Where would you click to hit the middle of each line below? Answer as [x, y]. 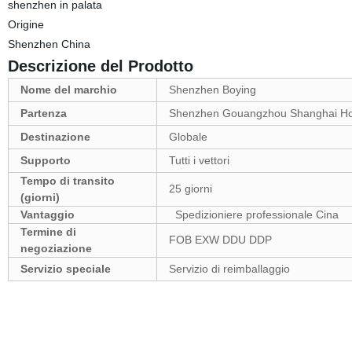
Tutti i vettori [199, 160]
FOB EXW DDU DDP [220, 240]
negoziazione [56, 248]
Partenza [43, 113]
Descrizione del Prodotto [100, 66]
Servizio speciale [65, 269]
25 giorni [190, 189]
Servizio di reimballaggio [229, 269]
